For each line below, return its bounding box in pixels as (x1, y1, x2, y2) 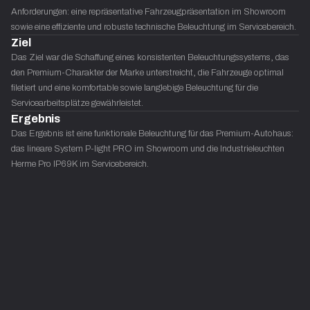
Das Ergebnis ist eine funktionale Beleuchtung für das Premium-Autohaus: (11, 127, 293, 140)
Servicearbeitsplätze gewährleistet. (11, 96, 143, 109)
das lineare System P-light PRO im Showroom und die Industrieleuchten (11, 142, 284, 155)
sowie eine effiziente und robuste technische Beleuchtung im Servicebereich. (11, 20, 296, 33)
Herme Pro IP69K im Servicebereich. (11, 157, 149, 170)
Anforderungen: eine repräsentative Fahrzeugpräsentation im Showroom (11, 5, 286, 18)
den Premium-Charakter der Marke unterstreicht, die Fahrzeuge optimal (11, 66, 284, 79)
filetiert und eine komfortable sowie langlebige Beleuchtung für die (11, 81, 258, 94)
